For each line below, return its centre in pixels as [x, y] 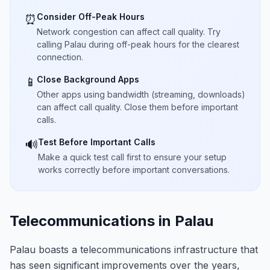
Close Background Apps [88, 79]
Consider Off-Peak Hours [91, 17]
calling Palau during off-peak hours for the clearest [138, 44]
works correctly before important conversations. [134, 170]
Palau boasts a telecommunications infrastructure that [134, 250]
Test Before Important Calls [97, 142]
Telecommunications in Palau [111, 221]
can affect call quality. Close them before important [137, 107]
